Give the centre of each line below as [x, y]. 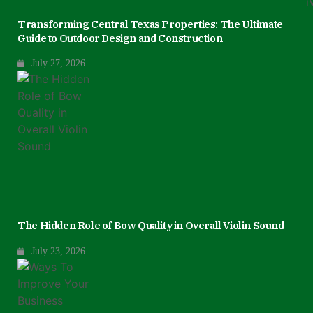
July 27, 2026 [59, 64]
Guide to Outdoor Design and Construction [120, 38]
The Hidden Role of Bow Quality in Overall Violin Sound [151, 226]
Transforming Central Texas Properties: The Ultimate [150, 24]
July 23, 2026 [59, 251]
